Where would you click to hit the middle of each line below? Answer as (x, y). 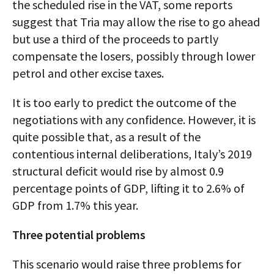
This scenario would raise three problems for (127, 264)
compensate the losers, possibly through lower (134, 56)
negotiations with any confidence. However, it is (134, 120)
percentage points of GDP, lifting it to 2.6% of (128, 188)
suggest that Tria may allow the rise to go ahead (136, 22)
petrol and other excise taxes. (88, 73)
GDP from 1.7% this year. (75, 205)
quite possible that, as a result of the (106, 137)
